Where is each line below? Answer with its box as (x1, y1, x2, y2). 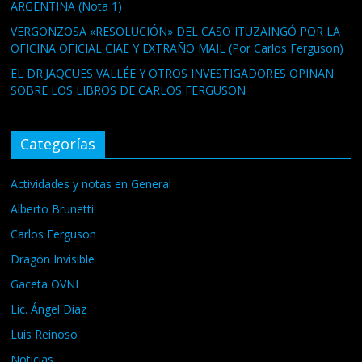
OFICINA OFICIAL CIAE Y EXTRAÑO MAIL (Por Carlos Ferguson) (11, 40, 344, 57)
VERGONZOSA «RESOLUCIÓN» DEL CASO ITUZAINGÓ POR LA (11, 23, 341, 40)
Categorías (20, 134, 96, 154)
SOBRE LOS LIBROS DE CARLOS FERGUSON (11, 82, 246, 99)
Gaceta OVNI (11, 276, 79, 293)
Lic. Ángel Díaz (11, 301, 87, 318)
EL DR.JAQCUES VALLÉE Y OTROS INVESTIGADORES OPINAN (11, 65, 335, 82)
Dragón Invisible (11, 251, 95, 267)
